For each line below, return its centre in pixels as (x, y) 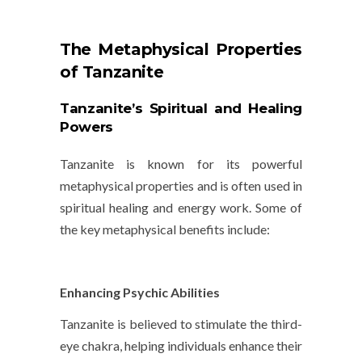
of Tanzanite (112, 72)
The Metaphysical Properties (181, 50)
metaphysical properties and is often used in (181, 186)
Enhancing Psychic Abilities (140, 293)
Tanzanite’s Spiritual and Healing (181, 109)
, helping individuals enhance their (211, 346)
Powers (86, 127)
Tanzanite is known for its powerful (181, 164)
